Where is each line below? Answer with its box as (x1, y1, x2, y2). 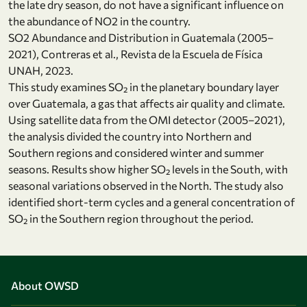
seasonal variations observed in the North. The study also (8, 178, 284, 192)
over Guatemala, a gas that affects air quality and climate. (8, 96, 285, 110)
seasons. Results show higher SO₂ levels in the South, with (8, 162, 288, 175)
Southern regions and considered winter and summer (8, 145, 264, 159)
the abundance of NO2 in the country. (8, 14, 191, 27)
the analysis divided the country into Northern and (8, 129, 251, 143)
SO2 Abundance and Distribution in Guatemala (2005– (8, 30, 273, 44)
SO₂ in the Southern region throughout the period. (8, 211, 254, 225)
